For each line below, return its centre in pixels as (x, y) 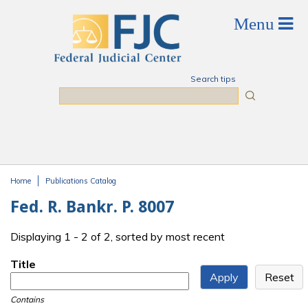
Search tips (213, 79)
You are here (52, 194)
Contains (27, 300)
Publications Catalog (81, 181)
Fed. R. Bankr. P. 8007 (92, 207)
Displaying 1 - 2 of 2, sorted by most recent (118, 237)
